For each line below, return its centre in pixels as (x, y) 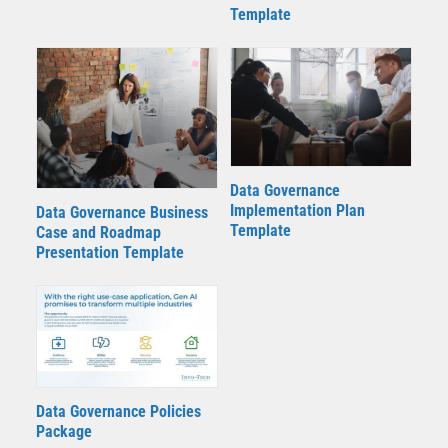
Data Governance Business (122, 212)
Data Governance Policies (118, 412)
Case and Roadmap (98, 232)
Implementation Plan (297, 211)
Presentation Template (110, 252)
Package (64, 432)
